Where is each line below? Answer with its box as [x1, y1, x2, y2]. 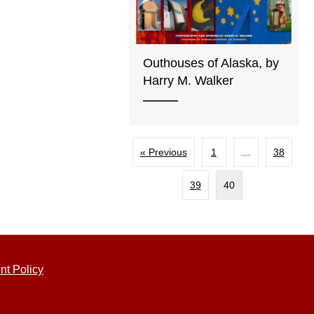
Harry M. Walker [143, 73, 234, 88]
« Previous [139, 146, 187, 158]
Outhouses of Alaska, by [143, 55, 280, 70]
